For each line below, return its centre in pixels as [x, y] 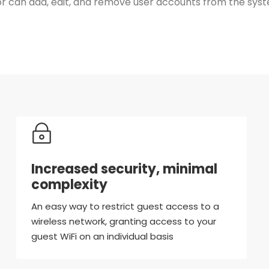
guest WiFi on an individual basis [102, 237]
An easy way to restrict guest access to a [125, 207]
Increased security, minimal [124, 169]
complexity [69, 185]
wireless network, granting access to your [123, 222]
